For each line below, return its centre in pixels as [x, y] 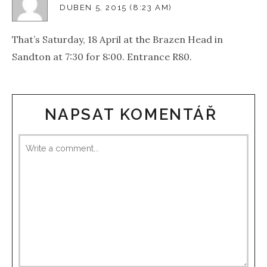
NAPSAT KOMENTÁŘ [133, 115]
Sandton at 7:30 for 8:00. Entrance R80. [102, 57]
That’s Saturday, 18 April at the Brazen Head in [117, 40]
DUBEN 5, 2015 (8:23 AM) [116, 8]
